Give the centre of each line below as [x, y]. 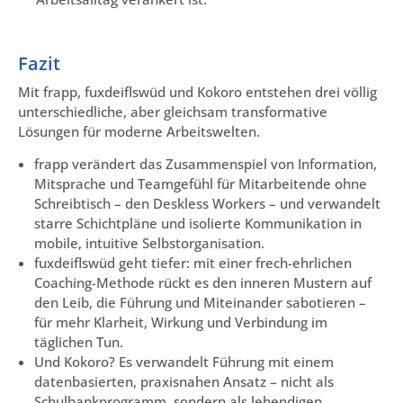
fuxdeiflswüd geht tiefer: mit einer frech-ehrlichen [193, 263]
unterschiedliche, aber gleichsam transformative [173, 111]
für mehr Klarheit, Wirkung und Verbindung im [181, 322]
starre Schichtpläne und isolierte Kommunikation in [198, 224]
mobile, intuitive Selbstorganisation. [149, 243]
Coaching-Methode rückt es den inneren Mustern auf [203, 283]
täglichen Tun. [79, 342]
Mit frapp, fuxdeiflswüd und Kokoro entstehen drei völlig [197, 91]
